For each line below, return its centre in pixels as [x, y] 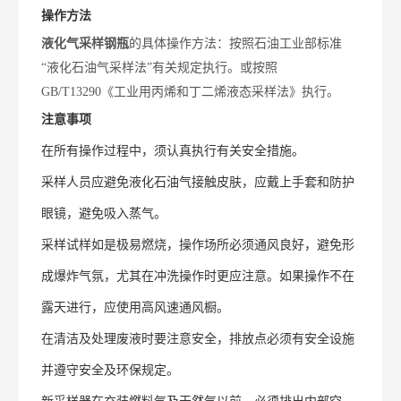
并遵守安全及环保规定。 [111, 370]
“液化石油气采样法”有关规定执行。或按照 [160, 68]
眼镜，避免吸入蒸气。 [104, 213]
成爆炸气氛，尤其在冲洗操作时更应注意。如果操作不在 [198, 276]
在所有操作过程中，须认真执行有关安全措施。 [173, 151]
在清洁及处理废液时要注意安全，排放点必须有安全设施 [198, 339]
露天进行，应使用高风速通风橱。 [136, 307]
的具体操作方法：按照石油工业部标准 [236, 43]
